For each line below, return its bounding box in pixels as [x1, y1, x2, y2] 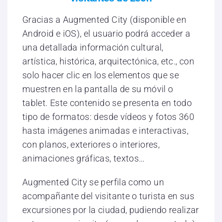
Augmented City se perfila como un [22, 177, 164, 188]
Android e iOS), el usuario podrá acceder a [22, 28, 191, 39]
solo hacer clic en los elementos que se [22, 70, 179, 81]
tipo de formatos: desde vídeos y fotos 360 [22, 111, 195, 122]
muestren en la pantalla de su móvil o [22, 84, 173, 95]
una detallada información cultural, [22, 42, 164, 53]
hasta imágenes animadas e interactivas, [22, 125, 189, 136]
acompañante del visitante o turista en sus [22, 191, 195, 202]
